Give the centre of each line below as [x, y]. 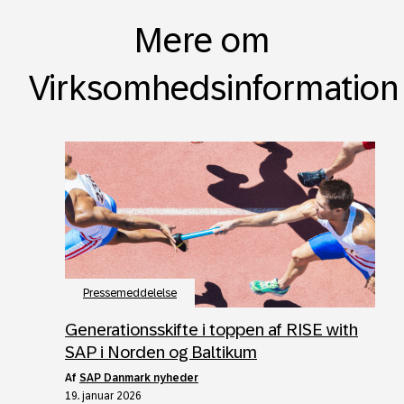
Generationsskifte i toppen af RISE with [211, 330]
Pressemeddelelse [130, 294]
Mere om [202, 41]
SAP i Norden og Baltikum [161, 353]
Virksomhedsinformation [214, 89]
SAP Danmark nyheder [139, 378]
